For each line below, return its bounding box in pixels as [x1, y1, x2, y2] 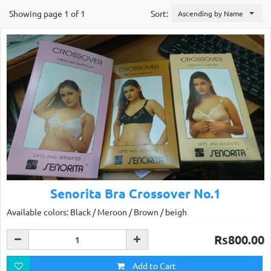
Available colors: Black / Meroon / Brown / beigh [7, 206, 187, 217]
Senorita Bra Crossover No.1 [50, 184, 221, 201]
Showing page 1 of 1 [9, 8, 85, 19]
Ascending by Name [178, 8, 243, 18]
